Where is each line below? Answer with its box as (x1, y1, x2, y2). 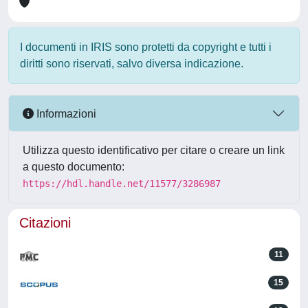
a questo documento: (23, 161, 124, 173)
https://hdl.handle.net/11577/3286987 (23, 178, 221, 189)
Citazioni (19, 215, 71, 230)
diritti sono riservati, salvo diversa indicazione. (20, 58, 243, 69)
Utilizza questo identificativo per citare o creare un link (23, 144, 285, 156)
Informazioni (34, 107, 96, 120)
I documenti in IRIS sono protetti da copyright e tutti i (20, 41, 272, 53)
